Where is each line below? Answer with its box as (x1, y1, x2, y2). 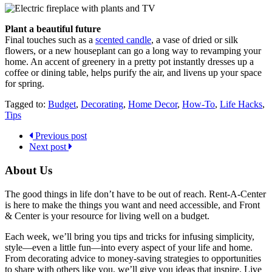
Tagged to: (5, 99, 48, 110)
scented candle (95, 35, 151, 46)
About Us (5, 164, 52, 177)
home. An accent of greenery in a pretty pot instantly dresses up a (5, 56, 254, 67)
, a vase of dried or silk (151, 35, 238, 46)
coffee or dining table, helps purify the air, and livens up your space (5, 67, 262, 78)
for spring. (5, 78, 44, 89)
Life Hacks (220, 99, 262, 110)
